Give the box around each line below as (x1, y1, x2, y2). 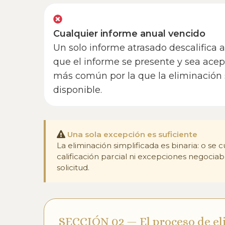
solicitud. (56, 162, 89, 172)
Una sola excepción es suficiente (67, 129, 197, 139)
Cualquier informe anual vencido (53, 28, 205, 39)
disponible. (53, 84, 102, 95)
